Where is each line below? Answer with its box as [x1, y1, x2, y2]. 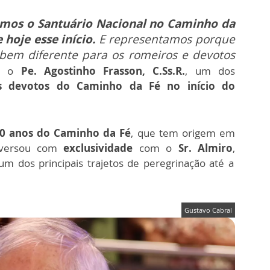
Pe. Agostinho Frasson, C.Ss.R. [20, 63, 186, 78]
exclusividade [57, 140, 139, 155]
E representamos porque [98, 31, 236, 47]
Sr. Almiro [178, 140, 233, 155]
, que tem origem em [131, 125, 236, 140]
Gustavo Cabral [184, 205, 232, 215]
